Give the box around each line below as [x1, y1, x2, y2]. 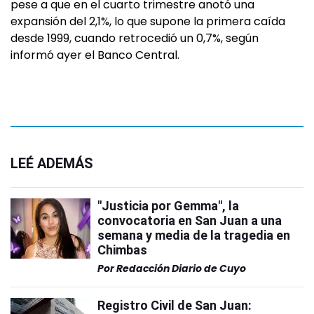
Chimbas [97, 243, 147, 257]
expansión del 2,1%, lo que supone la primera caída [11, 13, 285, 29]
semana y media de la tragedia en [97, 228, 290, 243]
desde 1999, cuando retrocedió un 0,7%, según [11, 30, 259, 46]
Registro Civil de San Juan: [97, 298, 252, 313]
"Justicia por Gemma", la [97, 198, 239, 213]
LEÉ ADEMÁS [11, 155, 93, 172]
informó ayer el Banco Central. [11, 47, 179, 63]
